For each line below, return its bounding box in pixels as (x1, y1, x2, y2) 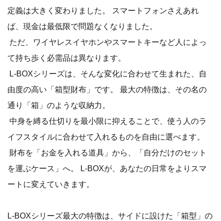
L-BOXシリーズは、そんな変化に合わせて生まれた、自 (7, 69, 207, 78)
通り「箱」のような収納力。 (7, 101, 110, 110)
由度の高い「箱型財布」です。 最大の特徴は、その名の (7, 85, 207, 94)
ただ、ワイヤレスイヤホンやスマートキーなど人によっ (7, 37, 207, 47)
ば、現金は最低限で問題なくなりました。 (7, 22, 157, 31)
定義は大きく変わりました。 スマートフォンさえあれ (7, 6, 199, 15)
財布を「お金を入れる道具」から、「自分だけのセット (7, 148, 207, 157)
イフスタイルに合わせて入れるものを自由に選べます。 (7, 132, 205, 142)
